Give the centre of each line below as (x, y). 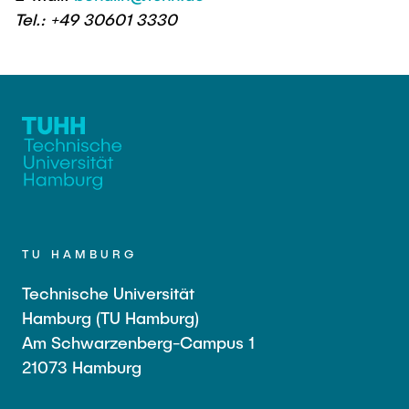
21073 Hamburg (82, 367)
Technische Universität (108, 294)
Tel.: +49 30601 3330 (96, 19)
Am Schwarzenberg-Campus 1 (138, 343)
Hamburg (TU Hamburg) (110, 318)
